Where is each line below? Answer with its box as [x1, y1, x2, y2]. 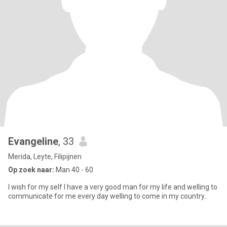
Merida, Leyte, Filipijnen [8, 153, 82, 161]
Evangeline [8, 135, 58, 147]
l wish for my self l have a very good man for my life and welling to [8, 183, 217, 191]
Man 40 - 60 [54, 166, 93, 174]
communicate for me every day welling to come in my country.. [8, 192, 207, 200]
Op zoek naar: [8, 166, 54, 174]
